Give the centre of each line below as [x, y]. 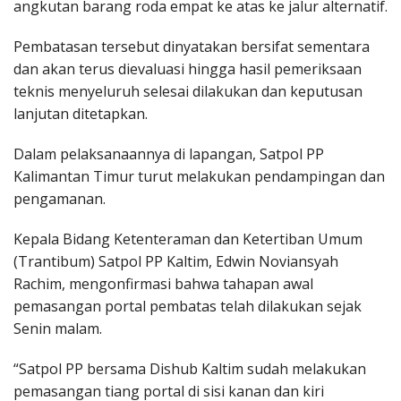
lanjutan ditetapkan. [81, 113]
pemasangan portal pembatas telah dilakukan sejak [188, 306]
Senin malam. [58, 328]
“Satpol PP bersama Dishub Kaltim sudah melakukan [190, 368]
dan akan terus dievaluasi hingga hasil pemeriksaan [188, 68]
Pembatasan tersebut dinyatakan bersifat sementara [192, 46]
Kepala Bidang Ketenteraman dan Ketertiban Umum [188, 239]
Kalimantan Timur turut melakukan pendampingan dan [199, 176]
